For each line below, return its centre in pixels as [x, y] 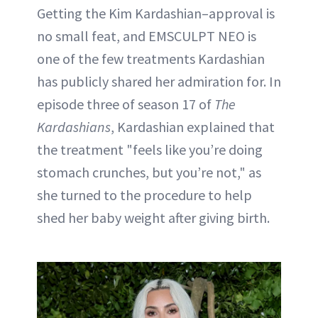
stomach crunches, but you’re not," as [149, 172]
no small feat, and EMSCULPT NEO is [147, 35]
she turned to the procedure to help [144, 194]
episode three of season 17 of [126, 104]
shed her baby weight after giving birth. [153, 217]
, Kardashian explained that [193, 126]
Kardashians [74, 126]
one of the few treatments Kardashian [151, 58]
